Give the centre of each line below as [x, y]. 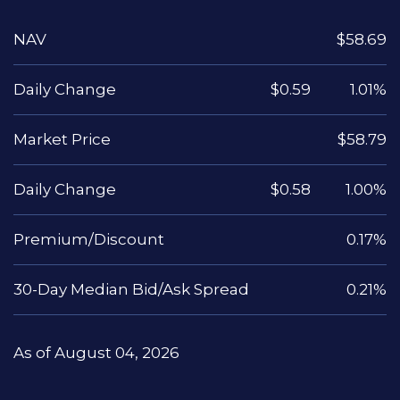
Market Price [62, 140]
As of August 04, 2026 [96, 353]
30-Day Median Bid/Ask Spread [131, 290]
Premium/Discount [89, 240]
